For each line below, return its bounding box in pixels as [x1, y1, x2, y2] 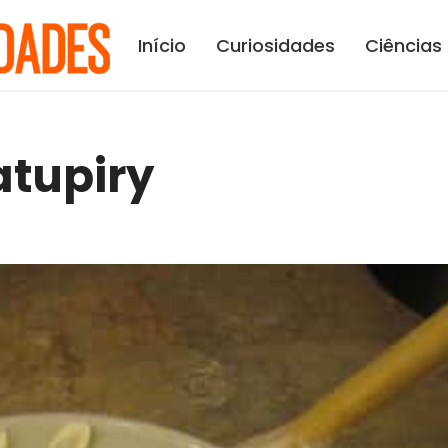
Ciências [365, 33, 442, 58]
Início [138, 33, 186, 58]
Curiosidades [216, 33, 335, 58]
